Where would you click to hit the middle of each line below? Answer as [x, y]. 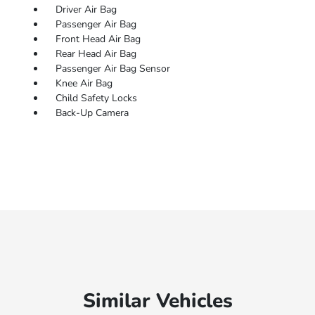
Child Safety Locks [96, 98]
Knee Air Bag [84, 84]
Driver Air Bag [86, 10]
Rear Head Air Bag [96, 54]
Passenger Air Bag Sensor [112, 69]
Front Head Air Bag [98, 39]
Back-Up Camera [92, 113]
